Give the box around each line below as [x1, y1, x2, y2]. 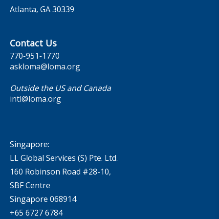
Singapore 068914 [10, 193, 76, 204]
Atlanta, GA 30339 [10, 3, 74, 15]
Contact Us [10, 37, 57, 49]
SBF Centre [10, 179, 52, 191]
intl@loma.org [10, 93, 61, 104]
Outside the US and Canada [10, 82, 111, 93]
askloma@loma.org [10, 61, 80, 72]
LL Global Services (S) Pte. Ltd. [10, 152, 118, 163]
